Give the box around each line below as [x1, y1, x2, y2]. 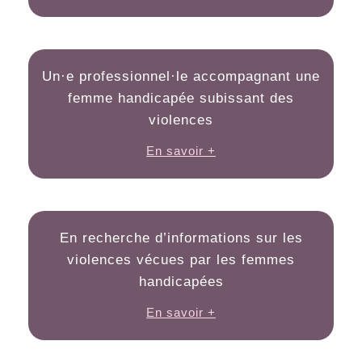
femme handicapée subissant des [68, 90, 294, 106]
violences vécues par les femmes [67, 251, 295, 267]
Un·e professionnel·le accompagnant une [42, 68, 320, 84]
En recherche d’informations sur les [59, 229, 303, 246]
